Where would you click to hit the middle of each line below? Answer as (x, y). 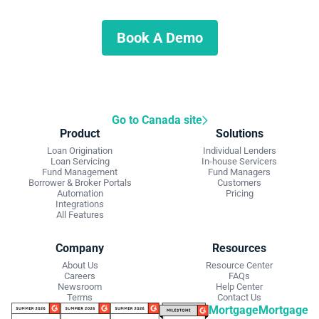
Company (80, 249)
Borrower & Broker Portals (80, 183)
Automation (80, 194)
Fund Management (80, 172)
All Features (80, 215)
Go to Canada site (157, 120)
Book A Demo (159, 38)
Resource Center (239, 266)
